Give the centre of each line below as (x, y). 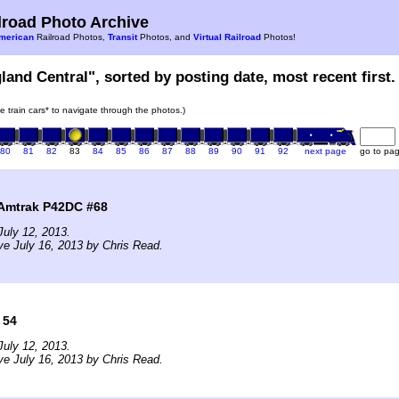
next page (326, 151)
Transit (122, 37)
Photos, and (165, 37)
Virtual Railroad (227, 37)
